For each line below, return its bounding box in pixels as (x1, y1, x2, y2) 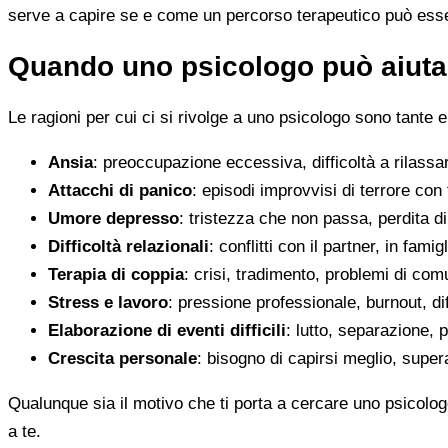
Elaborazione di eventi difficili (48, 321, 286, 341)
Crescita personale (48, 349, 197, 369)
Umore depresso (48, 209, 179, 229)
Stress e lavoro (48, 293, 168, 313)
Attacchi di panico (48, 181, 192, 201)
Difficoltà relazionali (48, 237, 209, 257)
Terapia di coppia (48, 265, 184, 285)
